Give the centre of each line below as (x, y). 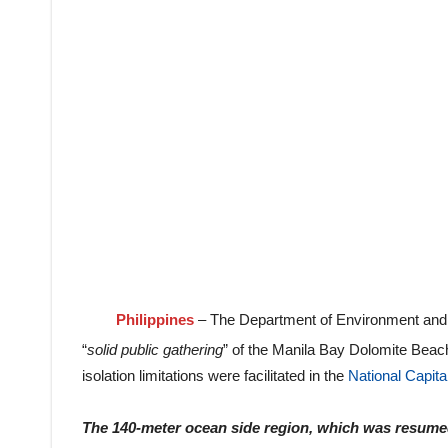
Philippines (155, 319)
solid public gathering (155, 349)
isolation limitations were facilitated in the (215, 375)
